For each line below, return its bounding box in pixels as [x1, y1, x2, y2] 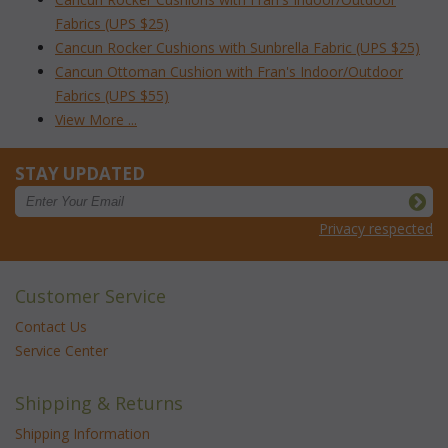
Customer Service [15, 283, 166, 308]
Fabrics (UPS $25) [55, 13, 169, 33]
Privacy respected [319, 218, 433, 238]
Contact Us [15, 316, 87, 336]
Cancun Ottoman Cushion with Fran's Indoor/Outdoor [55, 61, 403, 81]
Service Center [15, 340, 108, 360]
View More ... [55, 109, 137, 129]
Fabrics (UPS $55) [55, 85, 169, 105]
